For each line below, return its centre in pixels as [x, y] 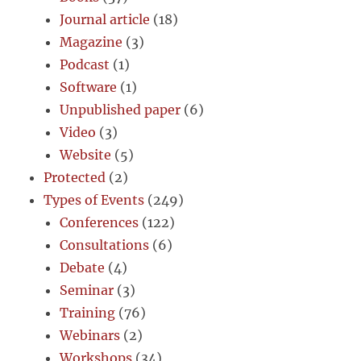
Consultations [105, 245]
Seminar [87, 290]
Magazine [91, 42]
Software [89, 87]
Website [86, 155]
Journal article [105, 20]
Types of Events [94, 200]
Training [88, 313]
